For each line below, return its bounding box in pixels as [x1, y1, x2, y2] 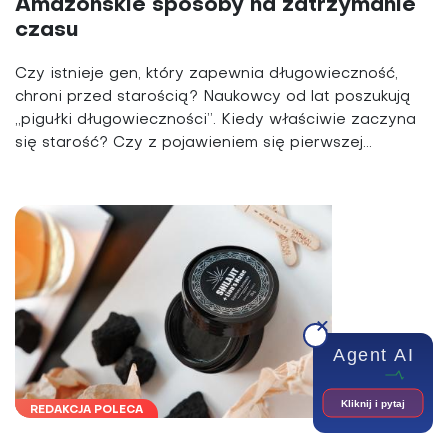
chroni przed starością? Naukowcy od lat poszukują [15, 90, 411, 105]
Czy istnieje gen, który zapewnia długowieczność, [15, 67, 398, 82]
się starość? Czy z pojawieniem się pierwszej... [15, 136, 372, 151]
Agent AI [333, 345, 413, 365]
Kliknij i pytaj [341, 398, 405, 409]
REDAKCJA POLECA [30, 405, 143, 417]
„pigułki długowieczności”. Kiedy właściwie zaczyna [15, 113, 416, 128]
